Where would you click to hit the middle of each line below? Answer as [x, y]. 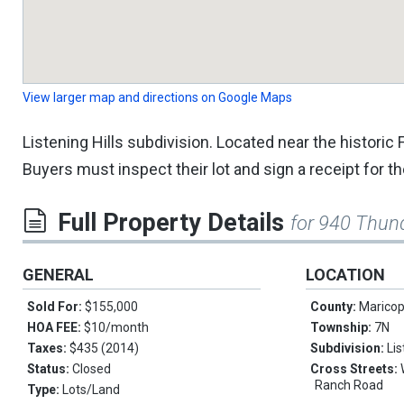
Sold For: [56, 307]
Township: [343, 327]
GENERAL [58, 275]
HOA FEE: [55, 327]
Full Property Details [174, 223]
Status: [50, 369]
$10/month [116, 327]
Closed [92, 369]
